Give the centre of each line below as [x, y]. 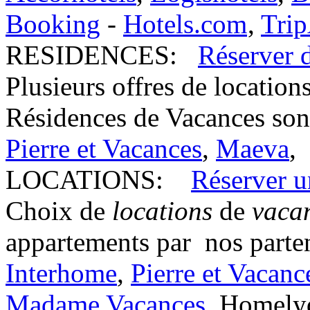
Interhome [61, 273]
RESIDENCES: [91, 55]
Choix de [59, 211]
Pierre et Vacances [104, 149]
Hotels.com [185, 24]
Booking [53, 24]
